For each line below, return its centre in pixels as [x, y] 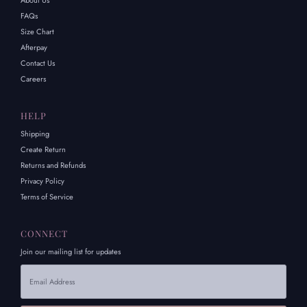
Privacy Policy [43, 181]
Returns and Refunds [53, 165]
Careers [34, 79]
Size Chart [38, 32]
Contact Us [38, 63]
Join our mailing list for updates [71, 252]
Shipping [35, 134]
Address [33, 281]
